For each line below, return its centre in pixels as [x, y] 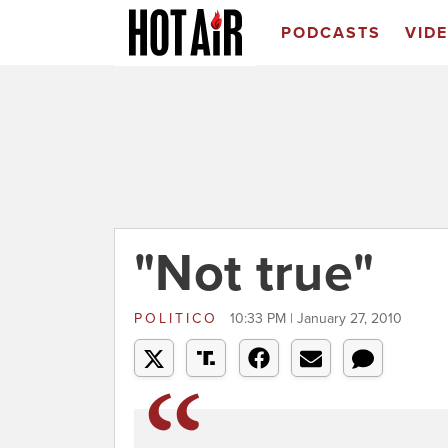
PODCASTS [330, 33]
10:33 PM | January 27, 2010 [316, 318]
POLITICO [179, 318]
